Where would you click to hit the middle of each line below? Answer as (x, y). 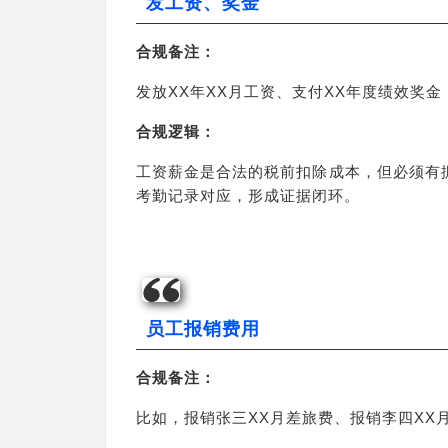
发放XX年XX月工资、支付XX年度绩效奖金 (289, 91)
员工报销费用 (203, 329)
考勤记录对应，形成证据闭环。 (248, 195)
